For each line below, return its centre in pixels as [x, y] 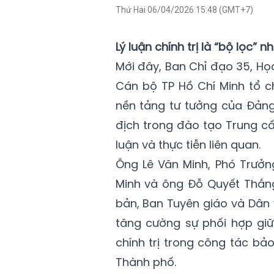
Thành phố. [146, 262]
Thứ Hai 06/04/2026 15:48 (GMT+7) [184, 10]
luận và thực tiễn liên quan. [188, 145]
